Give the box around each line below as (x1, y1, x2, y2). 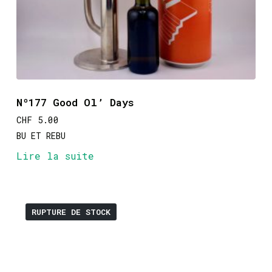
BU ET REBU (16, 130, 66, 142)
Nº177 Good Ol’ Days (16, 95, 134, 110)
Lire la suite (16, 149, 94, 163)
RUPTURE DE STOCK (31, 206, 110, 218)
